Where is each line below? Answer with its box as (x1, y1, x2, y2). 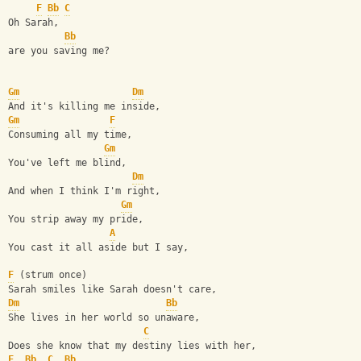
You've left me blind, (8, 157, 127, 169)
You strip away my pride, (8, 214, 143, 226)
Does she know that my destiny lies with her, (8, 340, 256, 352)
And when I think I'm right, (8, 185, 160, 197)
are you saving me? (8, 45, 110, 57)
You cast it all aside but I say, (8, 242, 189, 254)
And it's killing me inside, (8, 101, 160, 113)
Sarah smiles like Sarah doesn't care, (8, 284, 217, 296)
